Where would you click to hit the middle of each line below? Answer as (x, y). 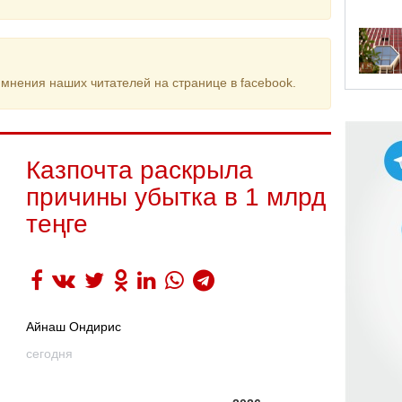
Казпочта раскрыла (140, 170)
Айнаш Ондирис (74, 327)
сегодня (49, 354)
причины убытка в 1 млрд (176, 197)
